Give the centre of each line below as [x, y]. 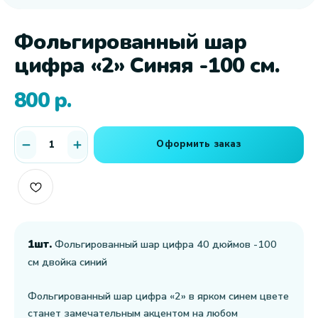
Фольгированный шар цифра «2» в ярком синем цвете [158, 296]
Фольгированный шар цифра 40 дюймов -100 [164, 244]
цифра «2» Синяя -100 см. [147, 66]
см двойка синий [67, 262]
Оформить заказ [199, 144]
